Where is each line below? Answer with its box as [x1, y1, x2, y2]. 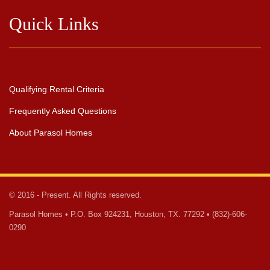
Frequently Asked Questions [9, 105, 116, 116]
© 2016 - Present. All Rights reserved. [9, 190, 142, 199]
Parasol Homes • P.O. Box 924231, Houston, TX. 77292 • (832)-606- [9, 209, 247, 219]
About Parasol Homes [9, 127, 92, 137]
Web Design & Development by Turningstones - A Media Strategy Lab [18, 242, 261, 251]
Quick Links [9, 13, 99, 34]
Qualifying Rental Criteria [9, 84, 104, 94]
